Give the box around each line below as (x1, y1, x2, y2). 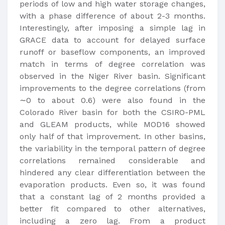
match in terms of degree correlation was (20, 59, 205, 69)
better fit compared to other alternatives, (20, 204, 205, 213)
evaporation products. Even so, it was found (20, 180, 205, 189)
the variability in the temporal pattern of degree (20, 144, 205, 153)
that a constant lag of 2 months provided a (20, 192, 205, 201)
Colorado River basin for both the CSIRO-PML (20, 107, 205, 117)
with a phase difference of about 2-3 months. (20, 11, 205, 21)
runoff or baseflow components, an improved (20, 47, 205, 57)
